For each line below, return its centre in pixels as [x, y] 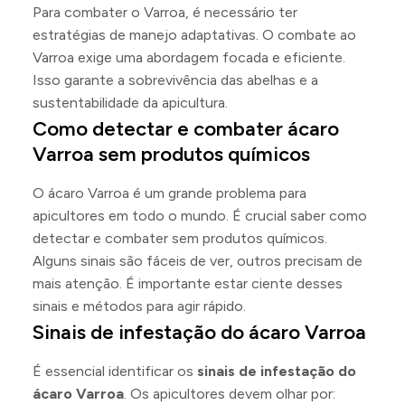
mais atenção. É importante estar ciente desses [188, 283]
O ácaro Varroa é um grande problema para [170, 193]
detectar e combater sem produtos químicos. [180, 238]
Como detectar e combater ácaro [186, 129]
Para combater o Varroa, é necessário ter [165, 12]
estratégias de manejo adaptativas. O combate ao [194, 35]
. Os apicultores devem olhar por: [230, 394]
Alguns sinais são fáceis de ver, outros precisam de [198, 261]
